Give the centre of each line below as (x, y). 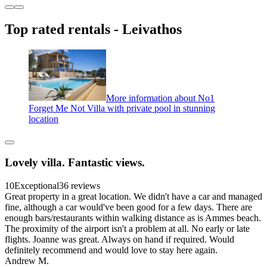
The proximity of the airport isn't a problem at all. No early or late (127, 228)
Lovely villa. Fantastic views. (75, 163)
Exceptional (37, 185)
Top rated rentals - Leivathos (93, 29)
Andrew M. (27, 260)
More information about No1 (160, 98)
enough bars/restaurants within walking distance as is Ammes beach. (133, 218)
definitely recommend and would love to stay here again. (111, 250)
